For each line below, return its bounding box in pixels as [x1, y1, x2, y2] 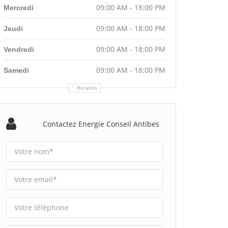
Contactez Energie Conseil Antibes [42, 119, 159, 129]
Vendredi [4, 45, 34, 53]
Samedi [4, 66, 29, 74]
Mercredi [4, 3, 34, 12]
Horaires [76, 85, 98, 91]
